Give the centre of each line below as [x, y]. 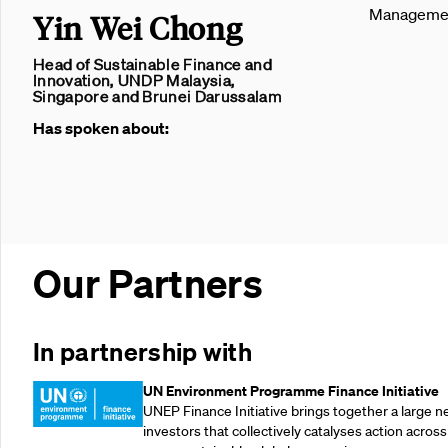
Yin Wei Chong [138, 27]
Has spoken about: [101, 128]
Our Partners [148, 283]
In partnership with [143, 351]
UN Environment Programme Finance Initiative [291, 390]
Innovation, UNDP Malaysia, [134, 80]
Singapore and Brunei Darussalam [157, 96]
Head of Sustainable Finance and [152, 64]
